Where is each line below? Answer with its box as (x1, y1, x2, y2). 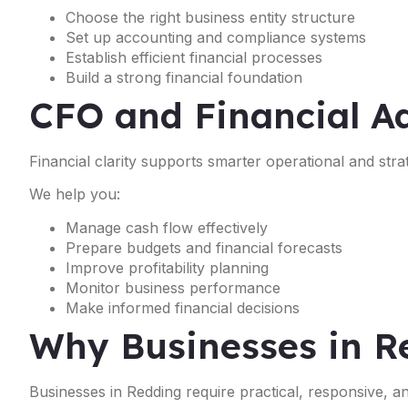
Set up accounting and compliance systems (66, 28, 366, 47)
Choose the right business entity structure (66, 8, 355, 27)
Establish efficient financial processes (66, 48, 322, 67)
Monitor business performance (66, 278, 280, 297)
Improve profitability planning (66, 258, 269, 277)
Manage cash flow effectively (66, 218, 268, 237)
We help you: (29, 185, 120, 204)
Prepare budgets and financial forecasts (66, 238, 342, 257)
